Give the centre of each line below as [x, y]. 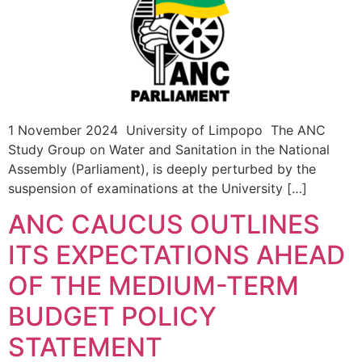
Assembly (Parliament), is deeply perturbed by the [162, 168]
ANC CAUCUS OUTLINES [164, 225]
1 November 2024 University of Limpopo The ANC [167, 130]
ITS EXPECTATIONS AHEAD [177, 255]
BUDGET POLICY [112, 317]
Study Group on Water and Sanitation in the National [169, 149]
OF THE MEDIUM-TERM [154, 286]
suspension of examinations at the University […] [158, 188]
